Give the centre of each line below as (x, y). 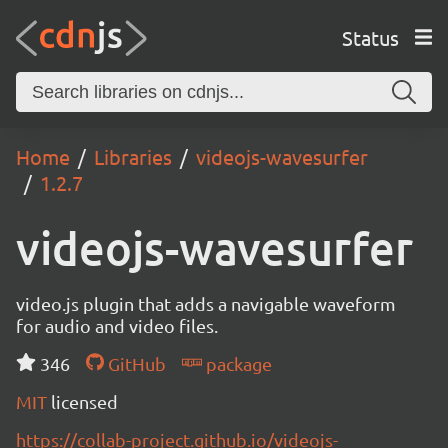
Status (370, 37)
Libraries (133, 156)
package (236, 363)
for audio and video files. (117, 325)
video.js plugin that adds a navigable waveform (206, 303)
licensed (84, 401)
